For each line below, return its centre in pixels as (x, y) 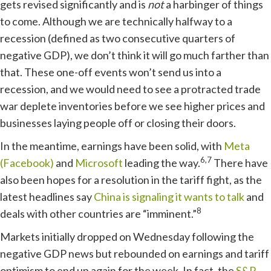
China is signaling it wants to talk (169, 197)
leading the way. (162, 163)
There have (240, 163)
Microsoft (99, 163)
